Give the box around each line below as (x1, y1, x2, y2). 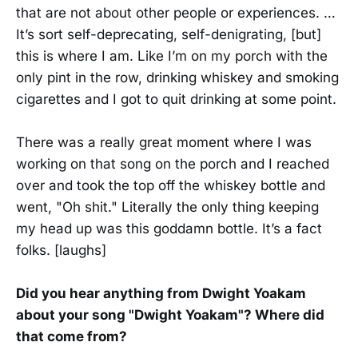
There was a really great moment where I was (16, 133, 312, 150)
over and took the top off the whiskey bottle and (16, 177, 325, 193)
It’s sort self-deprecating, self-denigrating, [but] (16, 26, 321, 42)
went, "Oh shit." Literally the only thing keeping (16, 198, 319, 215)
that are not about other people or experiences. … (16, 4, 336, 21)
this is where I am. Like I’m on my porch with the (16, 47, 328, 64)
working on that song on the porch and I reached (16, 155, 329, 172)
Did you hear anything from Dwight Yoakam (16, 285, 306, 302)
